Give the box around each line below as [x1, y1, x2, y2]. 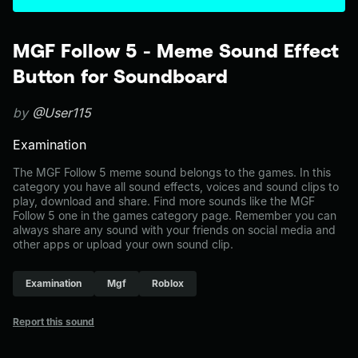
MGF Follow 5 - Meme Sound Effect [13, 39, 339, 62]
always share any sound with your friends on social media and [13, 223, 336, 237]
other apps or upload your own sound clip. [13, 237, 233, 251]
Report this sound [13, 316, 94, 328]
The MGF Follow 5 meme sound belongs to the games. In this [13, 165, 331, 179]
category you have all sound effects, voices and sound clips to [13, 180, 339, 193]
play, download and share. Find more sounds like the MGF [13, 194, 315, 208]
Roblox [152, 277, 184, 289]
